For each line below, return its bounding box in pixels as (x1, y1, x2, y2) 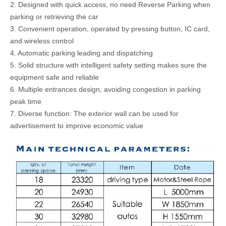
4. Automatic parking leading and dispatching (10, 48, 153, 57)
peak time (10, 97, 41, 105)
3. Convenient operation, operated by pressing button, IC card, (10, 24, 210, 33)
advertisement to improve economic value (10, 121, 143, 130)
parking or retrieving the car (10, 12, 98, 21)
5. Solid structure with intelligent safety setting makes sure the (10, 61, 207, 69)
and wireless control (10, 36, 74, 45)
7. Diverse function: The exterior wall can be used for (10, 109, 179, 118)
